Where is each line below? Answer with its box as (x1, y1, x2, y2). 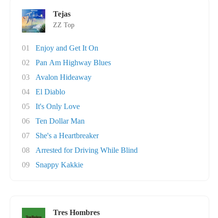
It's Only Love (36, 102, 80, 110)
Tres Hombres (53, 208, 100, 217)
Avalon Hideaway (36, 73, 91, 81)
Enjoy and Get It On (36, 44, 98, 52)
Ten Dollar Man (36, 117, 85, 125)
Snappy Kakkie (36, 161, 83, 169)
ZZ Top (53, 21, 74, 29)
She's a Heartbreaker (36, 131, 99, 140)
